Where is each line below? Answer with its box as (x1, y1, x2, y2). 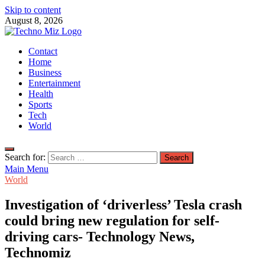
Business (28, 67, 62, 77)
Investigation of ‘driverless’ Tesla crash (5, 196, 242, 212)
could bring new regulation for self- (5, 212, 219, 228)
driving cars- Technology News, (5, 228, 195, 244)
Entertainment (28, 78, 80, 88)
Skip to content (5, 5, 61, 15)
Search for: (5, 152, 46, 162)
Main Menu (5, 164, 49, 174)
